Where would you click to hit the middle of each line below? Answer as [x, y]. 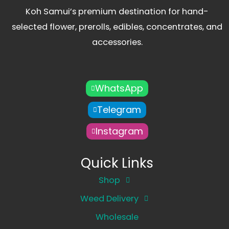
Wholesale [117, 217]
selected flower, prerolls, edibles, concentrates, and [117, 27]
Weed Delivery [109, 198]
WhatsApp [119, 88]
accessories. [117, 42]
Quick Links [117, 163]
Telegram [119, 109]
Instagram [119, 131]
